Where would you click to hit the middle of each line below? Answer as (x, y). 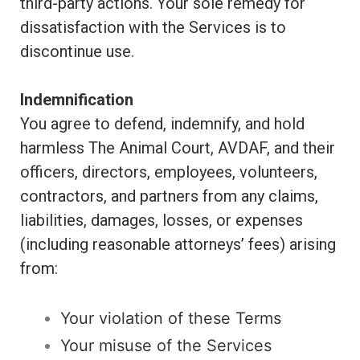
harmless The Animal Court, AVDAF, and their (178, 148)
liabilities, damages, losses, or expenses (162, 220)
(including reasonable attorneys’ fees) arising (178, 244)
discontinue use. (77, 51)
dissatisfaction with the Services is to (153, 27)
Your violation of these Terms (171, 318)
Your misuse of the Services (166, 346)
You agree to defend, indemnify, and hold (162, 124)
